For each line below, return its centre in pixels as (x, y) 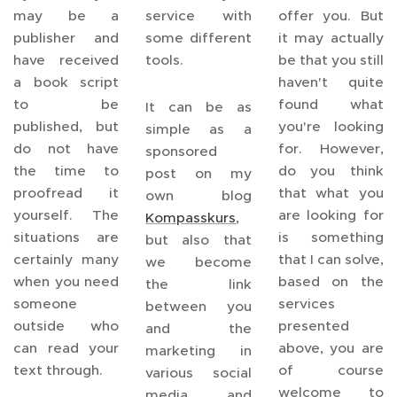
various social (198, 373)
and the (198, 328)
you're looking (331, 126)
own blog (198, 195)
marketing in (198, 350)
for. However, (331, 148)
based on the (331, 281)
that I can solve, (331, 259)
